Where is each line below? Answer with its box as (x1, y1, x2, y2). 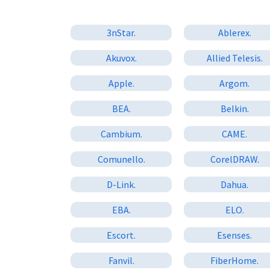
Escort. (107, 228, 136, 241)
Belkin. (220, 102, 249, 115)
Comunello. (97, 152, 145, 165)
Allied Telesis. (206, 51, 263, 64)
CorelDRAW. (210, 152, 259, 165)
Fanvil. (108, 254, 134, 266)
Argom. (219, 77, 250, 89)
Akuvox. (105, 51, 137, 64)
